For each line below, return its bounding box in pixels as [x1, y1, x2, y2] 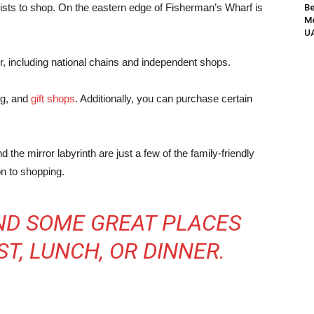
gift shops [31, 93, 75, 104]
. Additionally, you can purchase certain [75, 93, 252, 104]
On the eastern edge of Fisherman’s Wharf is [58, 1, 263, 13]
